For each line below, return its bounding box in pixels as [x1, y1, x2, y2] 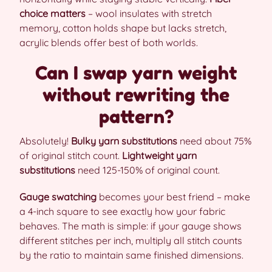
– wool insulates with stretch [86, 7, 212, 19]
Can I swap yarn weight [35, 62, 237, 84]
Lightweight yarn [122, 149, 197, 161]
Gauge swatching [19, 191, 97, 203]
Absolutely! [19, 135, 71, 147]
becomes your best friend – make [97, 191, 250, 203]
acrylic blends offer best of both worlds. [19, 36, 198, 49]
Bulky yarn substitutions [71, 135, 177, 147]
